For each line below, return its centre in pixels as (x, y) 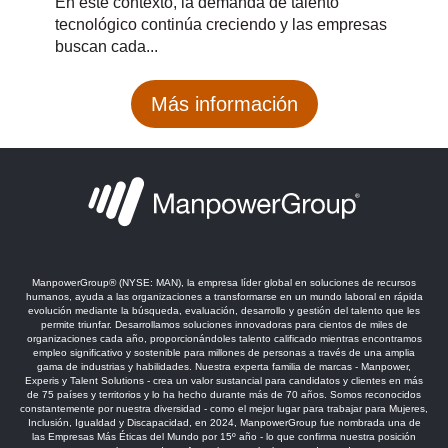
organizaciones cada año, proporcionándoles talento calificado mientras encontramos (224, 338)
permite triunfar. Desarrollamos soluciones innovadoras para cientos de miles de (224, 324)
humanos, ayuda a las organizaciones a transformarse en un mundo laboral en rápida (224, 296)
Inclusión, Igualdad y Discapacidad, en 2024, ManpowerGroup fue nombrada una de (224, 422)
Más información (224, 104)
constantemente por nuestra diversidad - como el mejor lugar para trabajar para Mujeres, (224, 408)
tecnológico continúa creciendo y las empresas (221, 24)
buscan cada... (106, 46)
